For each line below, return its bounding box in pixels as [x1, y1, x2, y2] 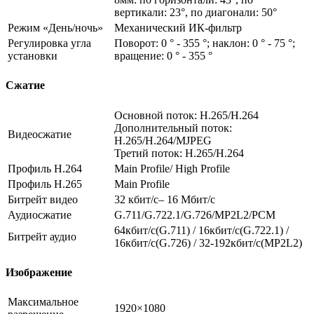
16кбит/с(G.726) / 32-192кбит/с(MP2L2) [114, 236, 302, 249]
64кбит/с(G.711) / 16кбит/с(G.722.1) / [114, 224, 289, 236]
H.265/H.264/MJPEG [114, 134, 212, 146]
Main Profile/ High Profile [114, 162, 230, 175]
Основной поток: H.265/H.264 [114, 109, 259, 121]
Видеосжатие [8, 128, 71, 140]
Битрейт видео [8, 193, 78, 205]
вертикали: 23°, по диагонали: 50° [114, 6, 277, 18]
